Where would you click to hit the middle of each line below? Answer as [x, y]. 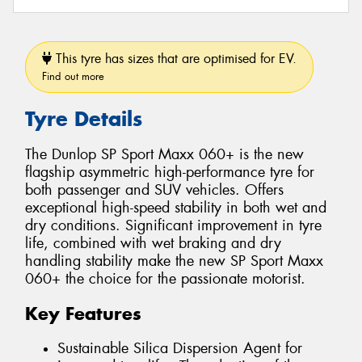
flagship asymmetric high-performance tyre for [170, 173]
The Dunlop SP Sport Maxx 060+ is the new [164, 155]
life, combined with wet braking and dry [153, 244]
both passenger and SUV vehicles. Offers [154, 190]
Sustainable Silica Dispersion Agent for [180, 348]
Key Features [83, 314]
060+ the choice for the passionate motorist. [165, 279]
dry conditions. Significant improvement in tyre [173, 226]
